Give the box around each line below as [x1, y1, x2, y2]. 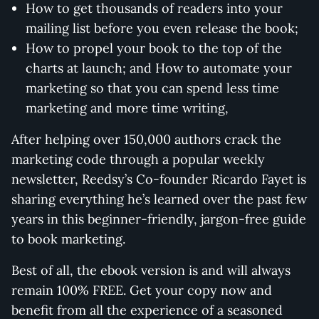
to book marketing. [11, 230, 125, 247]
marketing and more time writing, [26, 99, 229, 116]
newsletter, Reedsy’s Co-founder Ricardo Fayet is [11, 170, 306, 187]
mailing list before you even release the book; [26, 19, 298, 36]
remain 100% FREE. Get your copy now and [11, 281, 272, 298]
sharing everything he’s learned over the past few [11, 190, 307, 207]
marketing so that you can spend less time [26, 79, 279, 96]
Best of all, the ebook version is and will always [11, 261, 291, 278]
